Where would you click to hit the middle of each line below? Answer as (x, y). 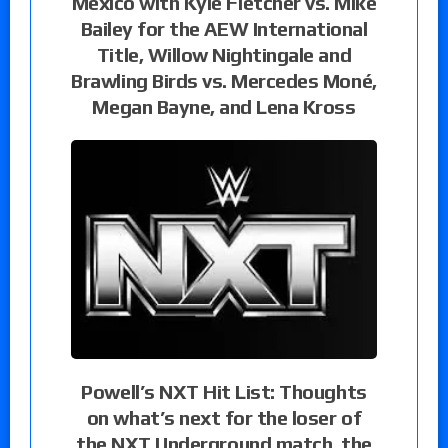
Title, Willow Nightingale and (224, 55)
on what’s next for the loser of (224, 417)
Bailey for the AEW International (224, 29)
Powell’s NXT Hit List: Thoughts (224, 391)
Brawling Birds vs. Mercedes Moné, (224, 81)
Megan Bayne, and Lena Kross (224, 107)
